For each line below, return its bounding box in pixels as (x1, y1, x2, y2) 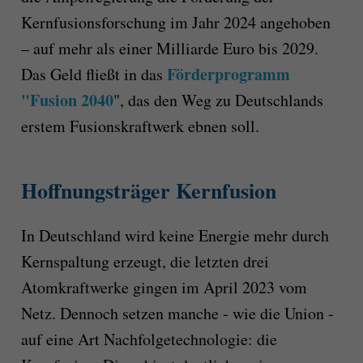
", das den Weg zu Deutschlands (113, 88, 323, 111)
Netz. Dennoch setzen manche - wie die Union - (20, 302, 334, 325)
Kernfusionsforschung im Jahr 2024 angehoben (20, 11, 331, 33)
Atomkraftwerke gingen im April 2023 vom (20, 276, 307, 299)
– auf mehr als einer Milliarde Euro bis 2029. (20, 36, 318, 59)
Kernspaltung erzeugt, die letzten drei (20, 250, 269, 273)
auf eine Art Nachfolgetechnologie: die (20, 328, 277, 351)
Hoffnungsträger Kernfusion (20, 174, 276, 206)
